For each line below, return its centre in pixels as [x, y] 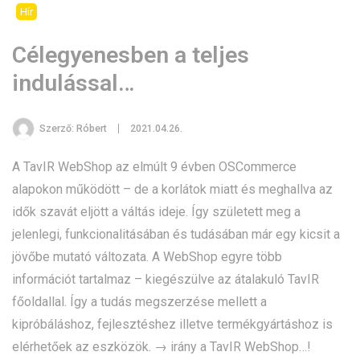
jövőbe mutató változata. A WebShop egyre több [147, 256]
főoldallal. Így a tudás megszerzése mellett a [139, 301]
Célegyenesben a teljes [131, 55]
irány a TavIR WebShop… [239, 346]
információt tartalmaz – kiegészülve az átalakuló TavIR [166, 279]
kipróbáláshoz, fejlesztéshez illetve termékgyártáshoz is [172, 324]
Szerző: [58, 128]
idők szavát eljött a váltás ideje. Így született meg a [156, 211]
